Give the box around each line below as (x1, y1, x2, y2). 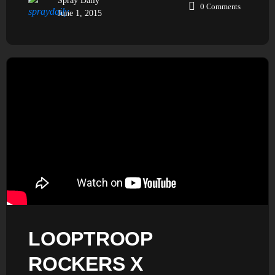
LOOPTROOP (28, 227, 152, 250)
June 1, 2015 (58, 8, 102, 18)
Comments (206, 2, 241, 11)
